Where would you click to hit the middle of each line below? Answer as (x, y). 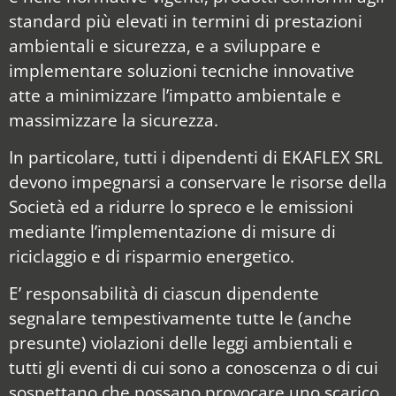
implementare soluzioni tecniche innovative (182, 70)
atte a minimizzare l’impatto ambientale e (175, 95)
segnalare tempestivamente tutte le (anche (180, 318)
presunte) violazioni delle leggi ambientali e (181, 343)
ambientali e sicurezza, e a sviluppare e (165, 45)
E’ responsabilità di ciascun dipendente (164, 293)
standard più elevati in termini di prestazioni (186, 20)
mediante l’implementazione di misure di (172, 231)
